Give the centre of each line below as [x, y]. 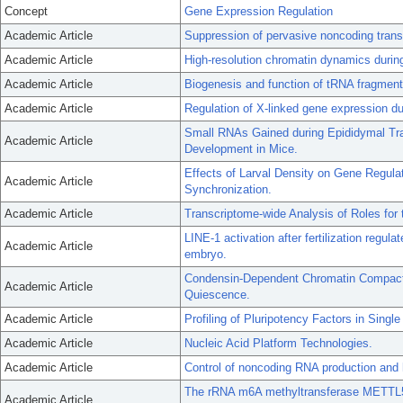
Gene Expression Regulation [259, 11]
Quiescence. [217, 295]
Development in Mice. [241, 149]
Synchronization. [228, 189]
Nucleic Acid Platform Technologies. [278, 343]
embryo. [206, 254]
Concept [26, 11]
